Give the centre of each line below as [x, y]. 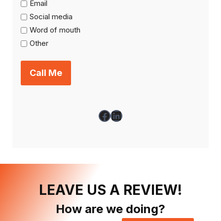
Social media [51, 17]
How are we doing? [110, 209]
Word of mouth [55, 30]
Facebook [126, 115]
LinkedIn [133, 115]
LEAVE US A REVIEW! [110, 190]
